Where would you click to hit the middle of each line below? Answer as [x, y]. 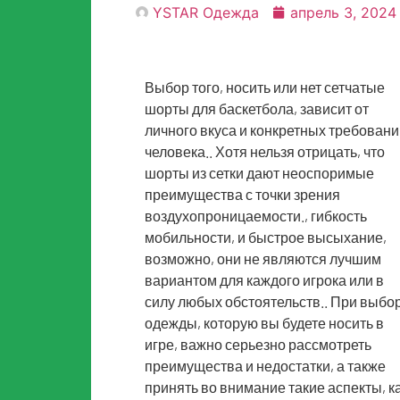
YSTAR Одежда [206, 12]
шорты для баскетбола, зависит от [257, 108]
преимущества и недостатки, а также [265, 366]
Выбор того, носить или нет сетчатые [265, 87]
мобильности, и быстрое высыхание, [266, 237]
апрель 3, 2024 [343, 12]
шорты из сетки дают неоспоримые [259, 173]
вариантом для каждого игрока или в [264, 280]
